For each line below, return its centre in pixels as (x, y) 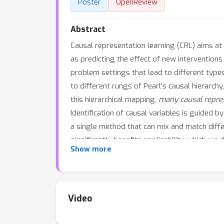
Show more (91, 149)
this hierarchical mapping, (114, 99)
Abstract (88, 29)
